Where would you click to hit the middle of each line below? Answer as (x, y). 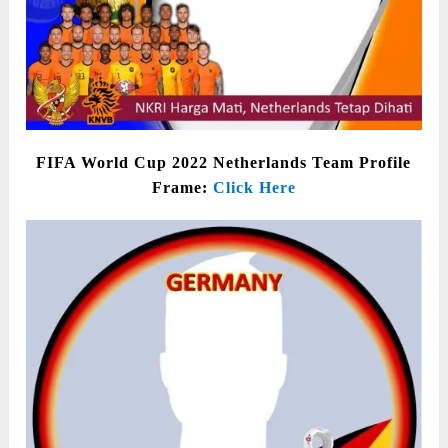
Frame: (182, 187)
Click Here (254, 187)
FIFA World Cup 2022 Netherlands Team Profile (224, 162)
